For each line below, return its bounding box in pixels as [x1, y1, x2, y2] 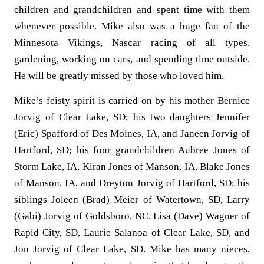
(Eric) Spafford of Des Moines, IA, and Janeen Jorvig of [14, 127, 250, 139]
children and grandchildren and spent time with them [14, 4, 250, 16]
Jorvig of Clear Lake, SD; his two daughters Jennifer [14, 111, 250, 123]
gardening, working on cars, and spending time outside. [14, 54, 250, 65]
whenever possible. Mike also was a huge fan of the [14, 21, 250, 32]
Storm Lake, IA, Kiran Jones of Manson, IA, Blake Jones [14, 160, 250, 172]
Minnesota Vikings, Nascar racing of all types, [14, 37, 250, 49]
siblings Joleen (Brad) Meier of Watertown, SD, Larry [14, 193, 250, 205]
